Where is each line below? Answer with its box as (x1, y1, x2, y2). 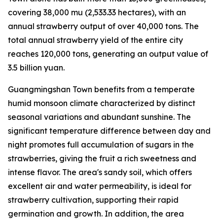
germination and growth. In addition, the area (8, 209, 184, 219)
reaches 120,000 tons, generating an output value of (8, 49, 208, 59)
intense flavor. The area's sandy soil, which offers (8, 167, 192, 177)
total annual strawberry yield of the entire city (8, 35, 183, 45)
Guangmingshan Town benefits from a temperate (8, 84, 195, 94)
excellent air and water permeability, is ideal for (8, 181, 191, 191)
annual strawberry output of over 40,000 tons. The (8, 21, 199, 31)
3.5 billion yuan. (8, 63, 65, 73)
